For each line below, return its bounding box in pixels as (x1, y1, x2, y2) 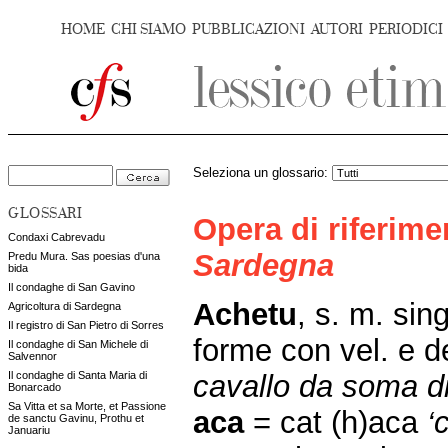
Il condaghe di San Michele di (8, 338, 148, 350)
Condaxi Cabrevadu (8, 231, 105, 243)
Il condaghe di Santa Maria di (8, 369, 147, 381)
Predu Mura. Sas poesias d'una (8, 250, 160, 262)
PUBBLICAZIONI (192, 21, 305, 38)
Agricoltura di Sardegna (8, 300, 121, 312)
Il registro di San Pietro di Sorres (8, 319, 164, 331)
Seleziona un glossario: (193, 166, 332, 180)
